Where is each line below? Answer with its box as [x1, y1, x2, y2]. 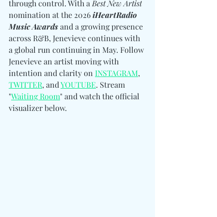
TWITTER [9, 79, 42, 90]
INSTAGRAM [95, 68, 138, 78]
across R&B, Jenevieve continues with [9, 33, 142, 44]
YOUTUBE [61, 79, 96, 90]
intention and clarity [9, 68, 84, 78]
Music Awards [9, 21, 58, 32]
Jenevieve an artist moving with [9, 56, 121, 67]
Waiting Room [11, 91, 60, 102]
